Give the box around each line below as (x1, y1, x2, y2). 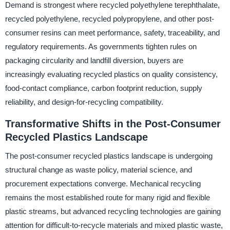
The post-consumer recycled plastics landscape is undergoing (5, 151, 213, 160)
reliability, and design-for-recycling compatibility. (5, 98, 163, 107)
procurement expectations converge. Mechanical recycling (5, 179, 201, 188)
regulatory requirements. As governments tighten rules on (5, 42, 197, 51)
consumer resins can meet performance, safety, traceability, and (5, 28, 220, 37)
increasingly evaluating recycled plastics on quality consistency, (5, 70, 218, 79)
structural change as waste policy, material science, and (5, 165, 192, 174)
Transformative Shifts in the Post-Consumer (5, 118, 221, 130)
